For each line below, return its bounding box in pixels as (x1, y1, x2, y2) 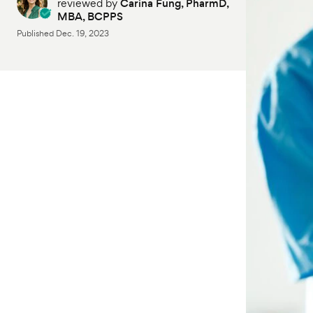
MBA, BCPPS (57, 9, 123, 24)
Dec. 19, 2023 (56, 28, 109, 39)
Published (17, 28, 56, 39)
